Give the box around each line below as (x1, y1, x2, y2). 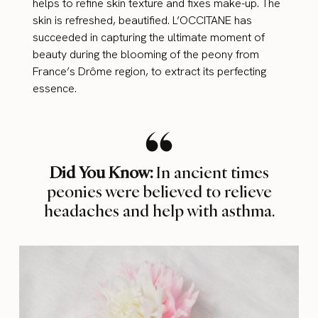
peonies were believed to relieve (46, 180, 272, 202)
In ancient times (152, 161, 269, 183)
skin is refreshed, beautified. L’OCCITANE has (33, 13, 253, 28)
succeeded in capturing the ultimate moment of (33, 30, 265, 45)
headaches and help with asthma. (43, 199, 275, 221)
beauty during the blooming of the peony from (33, 47, 260, 62)
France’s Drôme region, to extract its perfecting (33, 64, 267, 79)
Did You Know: (49, 161, 153, 183)
